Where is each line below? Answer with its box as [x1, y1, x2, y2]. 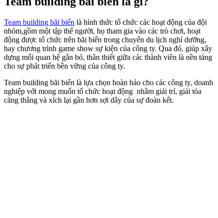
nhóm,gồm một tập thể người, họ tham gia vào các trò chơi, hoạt [4, 26, 200, 35]
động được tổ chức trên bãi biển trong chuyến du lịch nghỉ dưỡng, [4, 35, 206, 44]
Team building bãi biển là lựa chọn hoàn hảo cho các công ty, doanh [4, 78, 213, 87]
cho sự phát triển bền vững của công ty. [4, 61, 125, 70]
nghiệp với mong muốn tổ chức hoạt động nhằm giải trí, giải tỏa [4, 87, 201, 95]
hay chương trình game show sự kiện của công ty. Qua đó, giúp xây [4, 44, 212, 53]
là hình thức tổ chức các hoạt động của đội [74, 18, 207, 26]
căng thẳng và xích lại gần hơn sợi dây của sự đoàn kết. [4, 95, 174, 104]
